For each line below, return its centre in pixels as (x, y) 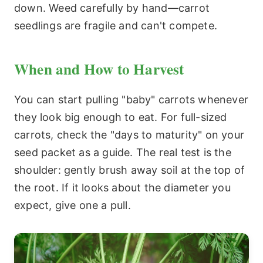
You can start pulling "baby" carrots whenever (131, 99)
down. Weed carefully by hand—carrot (112, 8)
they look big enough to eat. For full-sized (121, 117)
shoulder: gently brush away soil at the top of (130, 170)
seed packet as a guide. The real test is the (123, 152)
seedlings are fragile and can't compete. (116, 25)
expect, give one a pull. (73, 205)
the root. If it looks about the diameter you (122, 187)
